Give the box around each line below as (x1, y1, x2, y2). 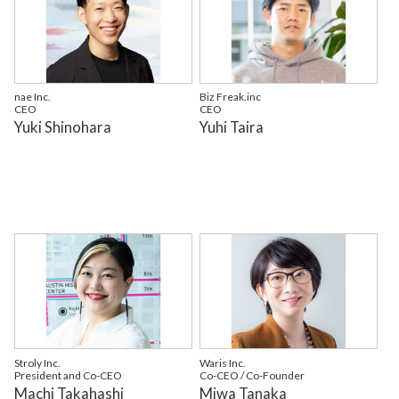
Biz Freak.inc (199, 90, 262, 104)
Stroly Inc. (13, 355, 61, 370)
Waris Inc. (199, 355, 247, 370)
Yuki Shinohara (13, 118, 111, 137)
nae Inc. (13, 90, 51, 104)
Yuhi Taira (199, 118, 265, 137)
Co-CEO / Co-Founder (199, 368, 305, 382)
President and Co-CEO (13, 368, 122, 382)
